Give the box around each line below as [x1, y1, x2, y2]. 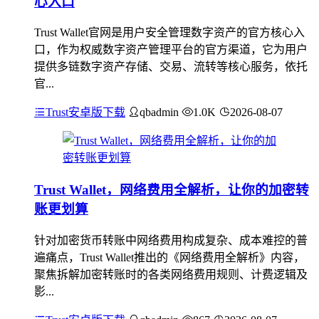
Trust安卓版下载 [46, 106, 125, 119]
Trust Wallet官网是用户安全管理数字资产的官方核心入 [34, 26, 305, 39]
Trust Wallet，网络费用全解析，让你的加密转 [34, 182, 309, 197]
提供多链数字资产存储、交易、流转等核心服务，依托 [34, 61, 308, 73]
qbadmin [140, 106, 179, 119]
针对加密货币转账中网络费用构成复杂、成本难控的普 [34, 234, 308, 246]
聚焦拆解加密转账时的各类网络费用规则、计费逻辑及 [34, 268, 308, 281]
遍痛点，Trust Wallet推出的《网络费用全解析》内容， [34, 251, 305, 263]
